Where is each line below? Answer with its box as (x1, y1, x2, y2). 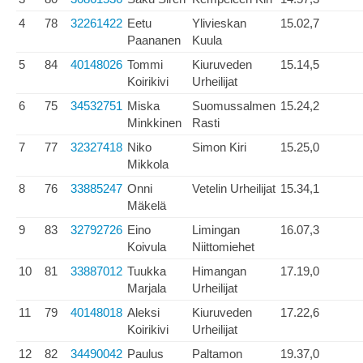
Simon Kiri (192, 140, 246, 154)
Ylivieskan (192, 16, 246, 30)
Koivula (127, 240, 166, 254)
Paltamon (192, 347, 242, 361)
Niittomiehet (192, 240, 254, 254)
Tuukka (127, 264, 166, 278)
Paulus (127, 347, 164, 361)
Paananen (127, 33, 181, 47)
